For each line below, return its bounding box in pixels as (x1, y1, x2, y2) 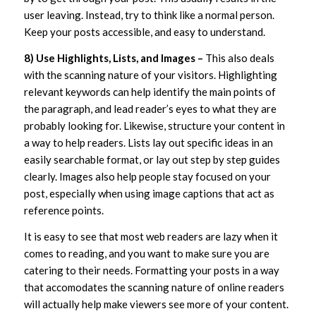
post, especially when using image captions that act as (23, 187, 274, 200)
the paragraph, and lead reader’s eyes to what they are (23, 102, 276, 115)
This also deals (202, 51, 274, 64)
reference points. (23, 204, 104, 217)
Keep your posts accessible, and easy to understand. (23, 25, 265, 39)
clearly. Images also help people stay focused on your (23, 170, 271, 183)
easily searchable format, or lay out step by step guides (23, 153, 280, 166)
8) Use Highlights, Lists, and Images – (23, 51, 203, 64)
